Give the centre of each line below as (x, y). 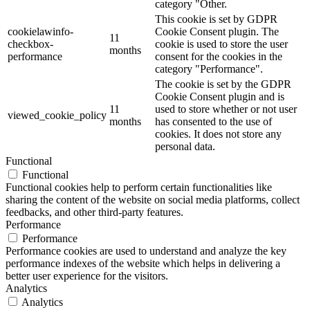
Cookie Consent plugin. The (217, 31)
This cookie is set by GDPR (216, 19)
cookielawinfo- (40, 31)
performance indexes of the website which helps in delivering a (143, 263)
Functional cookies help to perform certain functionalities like (139, 187)
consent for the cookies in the (219, 56)
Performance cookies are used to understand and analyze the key (146, 250)
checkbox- (30, 44)
